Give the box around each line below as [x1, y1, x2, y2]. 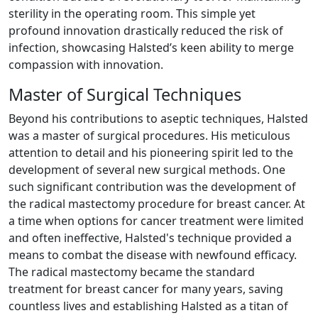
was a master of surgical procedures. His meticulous [9, 127, 290, 143]
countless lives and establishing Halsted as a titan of [9, 297, 288, 314]
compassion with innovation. [9, 56, 163, 72]
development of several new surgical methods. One [9, 161, 285, 177]
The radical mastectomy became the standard [9, 263, 255, 280]
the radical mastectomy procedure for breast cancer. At [9, 195, 305, 212]
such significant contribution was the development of [9, 178, 296, 194]
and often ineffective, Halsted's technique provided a [9, 229, 292, 246]
